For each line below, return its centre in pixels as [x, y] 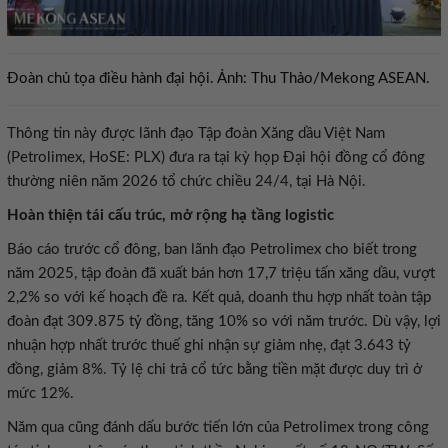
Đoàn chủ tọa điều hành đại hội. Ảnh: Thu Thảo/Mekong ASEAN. [218, 78]
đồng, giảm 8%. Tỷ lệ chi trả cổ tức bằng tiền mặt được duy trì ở [214, 369]
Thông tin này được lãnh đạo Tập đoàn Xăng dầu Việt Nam [196, 133]
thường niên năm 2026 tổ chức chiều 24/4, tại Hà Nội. [186, 181]
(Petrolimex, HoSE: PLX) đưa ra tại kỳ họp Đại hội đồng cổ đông [216, 157]
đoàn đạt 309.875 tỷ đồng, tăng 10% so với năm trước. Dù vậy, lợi [224, 321]
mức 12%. [40, 393]
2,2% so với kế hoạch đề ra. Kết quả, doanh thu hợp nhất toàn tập [219, 297]
